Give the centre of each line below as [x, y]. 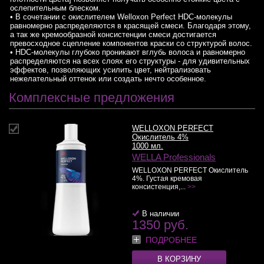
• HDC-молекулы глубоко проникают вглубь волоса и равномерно [128, 52]
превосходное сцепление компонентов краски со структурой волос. [131, 43]
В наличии [161, 214]
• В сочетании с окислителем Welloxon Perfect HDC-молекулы [121, 17]
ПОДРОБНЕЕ [171, 240]
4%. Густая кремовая [167, 179]
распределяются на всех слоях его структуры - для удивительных [130, 61]
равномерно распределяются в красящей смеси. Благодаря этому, [131, 26]
